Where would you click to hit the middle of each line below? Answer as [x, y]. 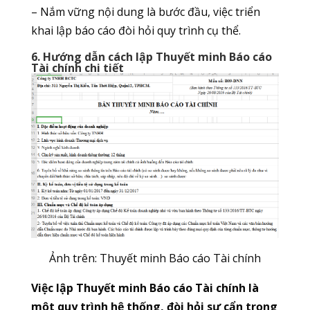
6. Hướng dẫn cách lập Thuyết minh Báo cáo [151, 57]
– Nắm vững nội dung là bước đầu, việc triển [145, 12]
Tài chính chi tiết [77, 68]
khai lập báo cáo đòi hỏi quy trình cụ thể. [136, 31]
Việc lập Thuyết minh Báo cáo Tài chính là [145, 288]
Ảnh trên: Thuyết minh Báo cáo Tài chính [155, 258]
